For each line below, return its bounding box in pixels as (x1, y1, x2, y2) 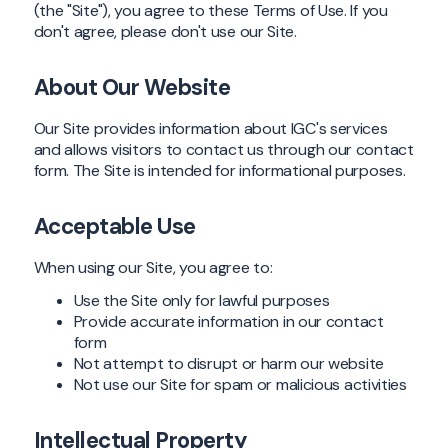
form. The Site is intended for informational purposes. (33, 159, 406, 181)
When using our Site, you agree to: (33, 256, 273, 278)
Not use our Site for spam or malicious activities (73, 374, 407, 396)
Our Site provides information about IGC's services (33, 117, 388, 139)
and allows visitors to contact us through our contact (33, 138, 414, 160)
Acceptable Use (33, 211, 196, 241)
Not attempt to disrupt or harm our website (73, 353, 384, 375)
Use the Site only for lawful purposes (73, 290, 330, 312)
